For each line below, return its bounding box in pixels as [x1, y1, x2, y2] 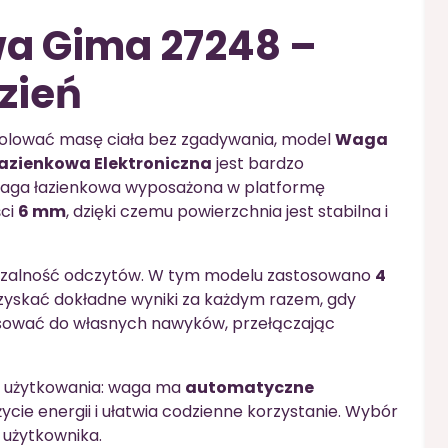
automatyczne [185, 376, 314, 399]
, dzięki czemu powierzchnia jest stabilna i [66, 200, 388, 223]
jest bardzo [212, 152, 304, 175]
